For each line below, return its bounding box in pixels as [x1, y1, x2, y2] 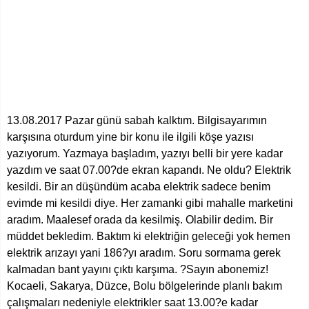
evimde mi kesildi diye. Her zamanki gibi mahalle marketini [7, 197, 293, 209]
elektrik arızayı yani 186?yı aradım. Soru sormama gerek [7, 246, 281, 259]
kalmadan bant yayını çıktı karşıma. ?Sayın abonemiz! [7, 263, 268, 275]
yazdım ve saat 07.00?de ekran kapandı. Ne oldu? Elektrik [7, 163, 291, 176]
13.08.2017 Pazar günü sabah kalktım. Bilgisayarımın [7, 114, 267, 126]
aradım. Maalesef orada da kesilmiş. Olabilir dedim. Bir [7, 213, 273, 226]
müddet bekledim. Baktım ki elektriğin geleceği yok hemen [7, 230, 290, 242]
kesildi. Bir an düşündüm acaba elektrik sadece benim [7, 180, 270, 192]
